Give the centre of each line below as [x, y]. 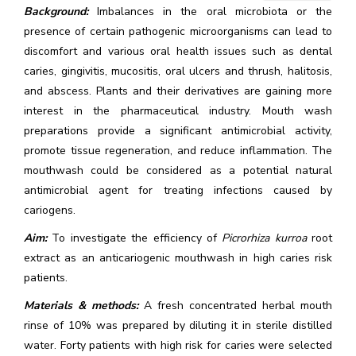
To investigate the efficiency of [135, 238]
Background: [56, 12]
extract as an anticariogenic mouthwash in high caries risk [178, 258]
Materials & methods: [81, 306]
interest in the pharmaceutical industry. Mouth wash [178, 111]
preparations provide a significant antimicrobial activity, [178, 131]
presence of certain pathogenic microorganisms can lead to [178, 31]
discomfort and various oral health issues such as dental [178, 51]
